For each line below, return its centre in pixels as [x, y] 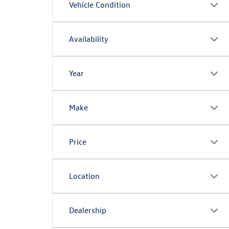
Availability [89, 39]
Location [84, 176]
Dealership [88, 210]
